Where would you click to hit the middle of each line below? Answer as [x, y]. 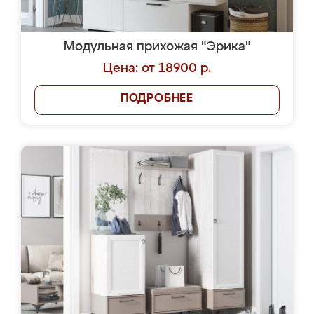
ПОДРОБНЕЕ [157, 99]
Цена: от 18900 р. [157, 69]
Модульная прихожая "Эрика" [157, 47]
